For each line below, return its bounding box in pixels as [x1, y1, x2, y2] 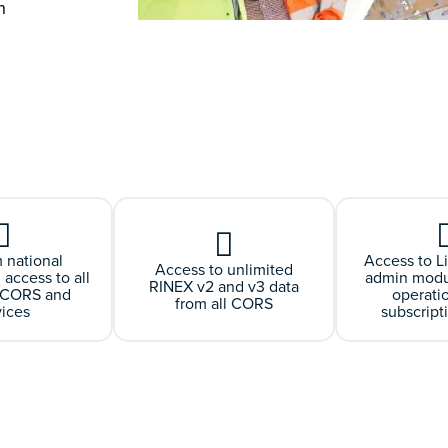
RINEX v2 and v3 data [149, 274, 300, 298]
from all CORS [175, 291, 274, 315]
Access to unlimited [155, 257, 294, 281]
